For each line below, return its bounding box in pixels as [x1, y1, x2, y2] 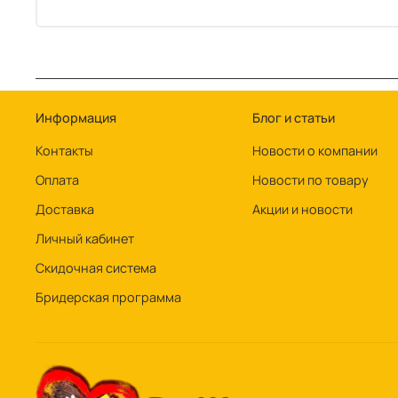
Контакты [36, 142, 93, 160]
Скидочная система [36, 259, 156, 277]
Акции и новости [252, 201, 353, 219]
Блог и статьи [252, 109, 335, 127]
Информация [36, 109, 116, 127]
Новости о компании [252, 142, 378, 160]
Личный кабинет [36, 230, 134, 248]
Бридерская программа [36, 289, 181, 306]
